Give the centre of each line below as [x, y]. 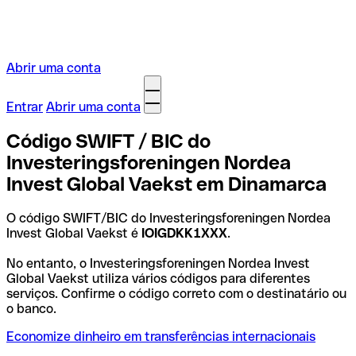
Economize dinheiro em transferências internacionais [161, 336]
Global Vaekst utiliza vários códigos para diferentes [158, 278]
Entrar [25, 107]
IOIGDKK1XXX [184, 233]
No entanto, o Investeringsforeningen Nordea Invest [158, 263]
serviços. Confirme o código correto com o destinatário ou [176, 293]
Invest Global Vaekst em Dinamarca [166, 184]
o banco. [31, 308]
